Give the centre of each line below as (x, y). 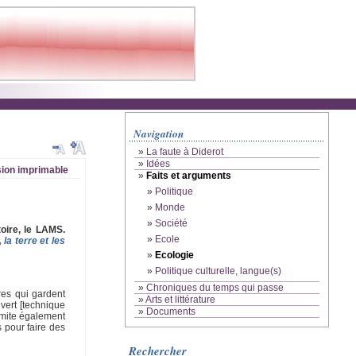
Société (171, 224)
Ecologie (174, 255)
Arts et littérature (180, 300)
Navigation (159, 133)
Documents (171, 312)
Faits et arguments (189, 176)
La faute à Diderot (185, 152)
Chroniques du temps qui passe (215, 288)
